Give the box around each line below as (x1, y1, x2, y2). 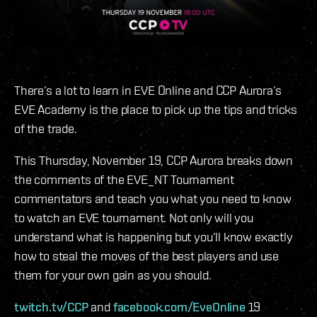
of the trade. (14, 120, 77, 136)
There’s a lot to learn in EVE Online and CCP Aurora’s (14, 82, 282, 98)
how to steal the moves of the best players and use (14, 248, 279, 263)
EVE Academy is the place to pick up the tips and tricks (14, 101, 298, 117)
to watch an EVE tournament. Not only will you (14, 209, 253, 225)
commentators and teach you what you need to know (14, 190, 292, 206)
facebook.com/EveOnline (113, 299, 246, 314)
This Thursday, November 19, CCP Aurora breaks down (14, 152, 294, 168)
